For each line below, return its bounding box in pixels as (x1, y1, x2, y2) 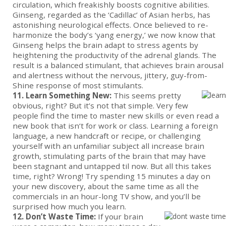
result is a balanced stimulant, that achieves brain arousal (13, 60, 223, 71)
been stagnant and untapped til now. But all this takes (13, 161, 211, 172)
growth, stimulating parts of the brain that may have (13, 151, 206, 161)
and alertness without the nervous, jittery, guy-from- (13, 70, 207, 81)
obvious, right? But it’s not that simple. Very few (13, 100, 188, 111)
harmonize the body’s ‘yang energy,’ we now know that (13, 30, 215, 40)
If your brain (98, 211, 143, 222)
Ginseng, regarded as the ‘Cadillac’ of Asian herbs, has (13, 10, 210, 20)
